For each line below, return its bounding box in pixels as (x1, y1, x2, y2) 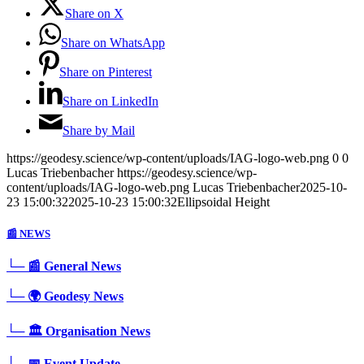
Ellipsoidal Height (177, 195, 270, 210)
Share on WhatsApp (61, 36, 165, 50)
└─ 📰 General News (6, 258, 121, 273)
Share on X (65, 6, 123, 21)
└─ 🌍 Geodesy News (6, 288, 123, 303)
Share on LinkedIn (63, 94, 158, 109)
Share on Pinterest (59, 65, 152, 80)
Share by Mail (63, 123, 135, 138)
